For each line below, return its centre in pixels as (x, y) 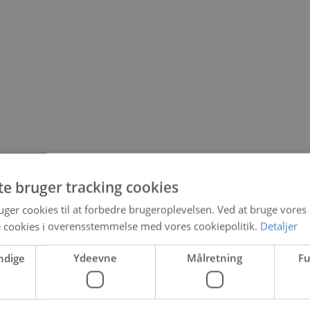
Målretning (215, 257)
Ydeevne (95, 257)
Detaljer (279, 226)
